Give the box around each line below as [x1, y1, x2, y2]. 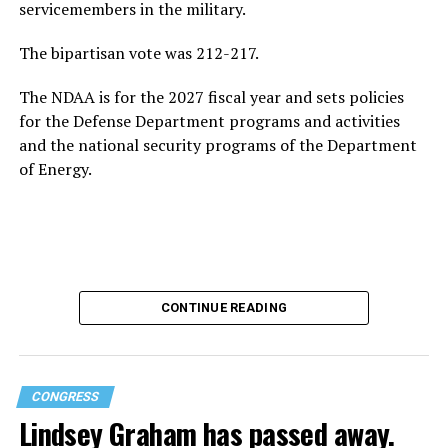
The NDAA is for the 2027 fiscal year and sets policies [18, 85, 404, 108]
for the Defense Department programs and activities [18, 109, 400, 132]
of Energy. [18, 157, 92, 180]
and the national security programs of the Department [18, 133, 417, 156]
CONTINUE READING [160, 299, 288, 315]
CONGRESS [29, 388, 101, 404]
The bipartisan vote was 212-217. [18, 41, 259, 64]
